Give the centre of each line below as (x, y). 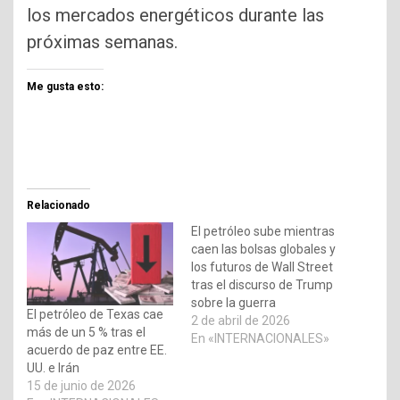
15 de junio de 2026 (81, 386)
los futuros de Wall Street (262, 267)
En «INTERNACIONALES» (260, 338)
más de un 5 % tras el (86, 333)
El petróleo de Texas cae (95, 315)
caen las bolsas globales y (263, 249)
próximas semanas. (102, 42)
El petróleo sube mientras (263, 231)
